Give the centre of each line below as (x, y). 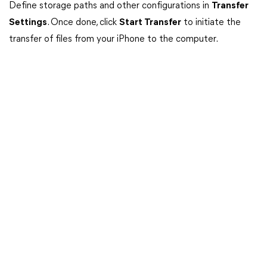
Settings (28, 23)
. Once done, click (83, 23)
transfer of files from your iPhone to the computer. (114, 39)
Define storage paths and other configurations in (110, 6)
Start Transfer (150, 23)
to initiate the (211, 23)
